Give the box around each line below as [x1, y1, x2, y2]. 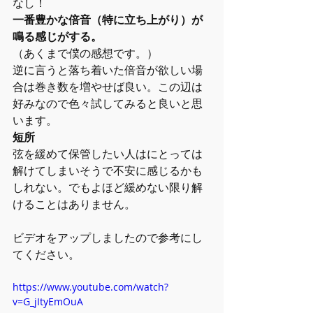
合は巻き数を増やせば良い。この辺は [13, 79, 203, 94]
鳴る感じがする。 [13, 29, 102, 44]
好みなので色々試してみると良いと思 [13, 96, 203, 111]
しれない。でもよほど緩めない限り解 [13, 180, 203, 195]
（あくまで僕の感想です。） [13, 45, 158, 61]
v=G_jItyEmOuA [13, 295, 83, 308]
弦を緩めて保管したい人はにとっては [13, 146, 203, 161]
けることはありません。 [13, 196, 136, 212]
